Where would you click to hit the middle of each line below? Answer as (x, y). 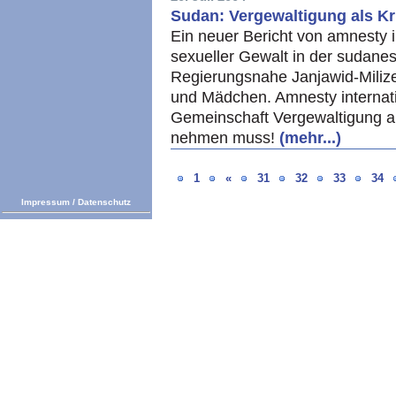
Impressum (46, 202)
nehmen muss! (225, 138)
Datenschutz (104, 202)
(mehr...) (310, 138)
